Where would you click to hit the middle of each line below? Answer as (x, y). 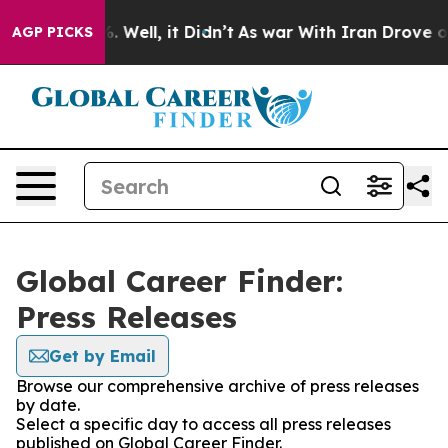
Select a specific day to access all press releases (203, 424)
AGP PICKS (52, 32)
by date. (48, 405)
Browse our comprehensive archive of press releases (217, 386)
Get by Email (102, 356)
